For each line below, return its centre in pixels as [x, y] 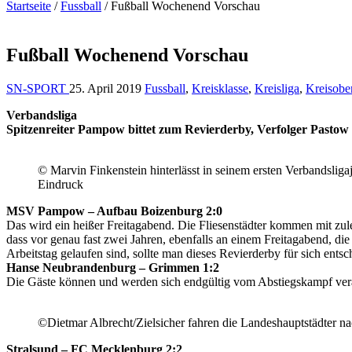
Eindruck [60, 184]
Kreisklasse [220, 88]
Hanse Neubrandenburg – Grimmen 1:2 [113, 267]
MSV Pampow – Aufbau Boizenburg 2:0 [114, 211]
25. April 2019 [105, 88]
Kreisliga [277, 88]
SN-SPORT [38, 88]
